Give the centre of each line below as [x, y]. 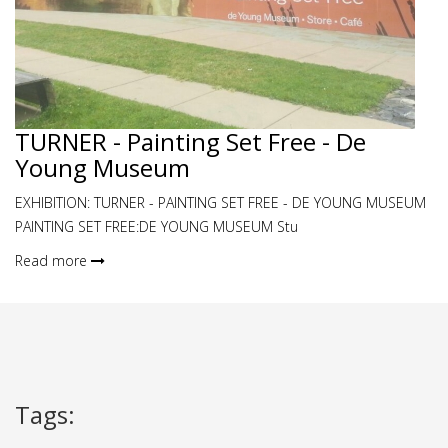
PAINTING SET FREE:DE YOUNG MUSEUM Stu [156, 226]
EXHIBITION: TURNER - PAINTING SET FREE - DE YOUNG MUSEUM [220, 202]
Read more [53, 260]
